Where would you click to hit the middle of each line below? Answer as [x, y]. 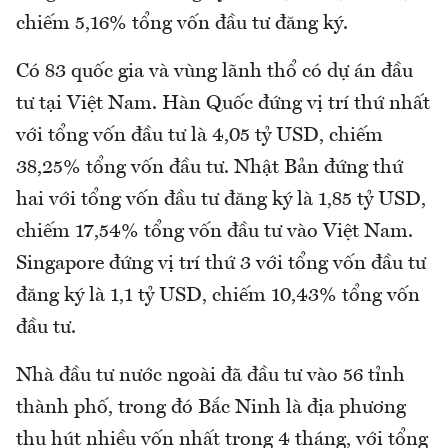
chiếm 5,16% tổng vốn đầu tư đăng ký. [182, 23]
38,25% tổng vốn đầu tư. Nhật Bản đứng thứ [209, 167]
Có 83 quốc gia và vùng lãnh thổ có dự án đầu [214, 71]
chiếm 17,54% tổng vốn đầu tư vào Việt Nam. [214, 231]
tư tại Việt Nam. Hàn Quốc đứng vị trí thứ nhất [223, 103]
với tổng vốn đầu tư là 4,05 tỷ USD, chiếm [199, 135]
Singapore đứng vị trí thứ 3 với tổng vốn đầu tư [221, 263]
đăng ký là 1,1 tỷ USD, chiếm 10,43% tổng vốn [218, 295]
